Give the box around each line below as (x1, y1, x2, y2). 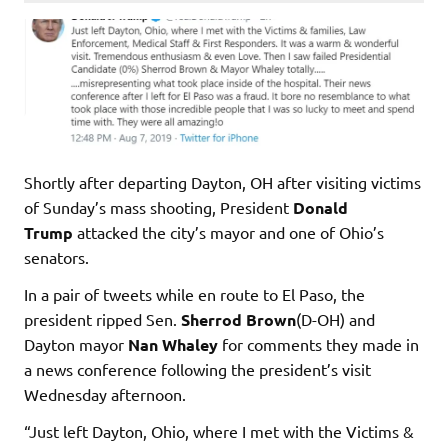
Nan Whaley (128, 334, 218, 356)
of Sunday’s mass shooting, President (24, 197, 293, 218)
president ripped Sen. (24, 309, 181, 330)
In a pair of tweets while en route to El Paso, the (24, 284, 365, 305)
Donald (293, 197, 348, 219)
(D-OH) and (296, 309, 375, 330)
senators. (24, 247, 89, 268)
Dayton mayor (24, 334, 128, 355)
